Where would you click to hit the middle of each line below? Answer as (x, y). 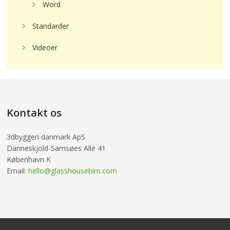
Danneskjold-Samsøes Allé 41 (56, 148)
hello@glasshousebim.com (73, 171)
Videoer (45, 47)
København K (29, 159)
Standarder (51, 26)
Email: (18, 171)
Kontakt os (34, 113)
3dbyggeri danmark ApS (46, 137)
